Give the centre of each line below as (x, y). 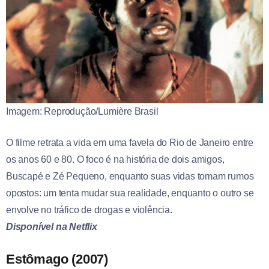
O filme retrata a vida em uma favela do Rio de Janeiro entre (130, 143)
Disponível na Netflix (52, 227)
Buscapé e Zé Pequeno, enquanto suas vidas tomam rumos (130, 177)
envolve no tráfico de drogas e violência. (89, 210)
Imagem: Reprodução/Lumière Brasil (82, 112)
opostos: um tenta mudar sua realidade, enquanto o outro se (130, 193)
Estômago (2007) (57, 259)
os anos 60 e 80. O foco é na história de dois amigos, (115, 160)
